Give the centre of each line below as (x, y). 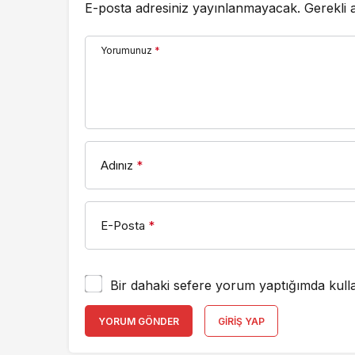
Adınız (117, 165)
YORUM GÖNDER (139, 321)
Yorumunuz (126, 50)
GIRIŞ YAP (241, 321)
